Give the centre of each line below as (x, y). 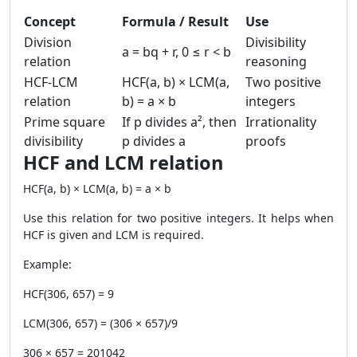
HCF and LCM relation (123, 163)
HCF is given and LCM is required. (114, 235)
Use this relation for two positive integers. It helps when (178, 218)
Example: (47, 264)
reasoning (276, 61)
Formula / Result (175, 22)
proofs (266, 141)
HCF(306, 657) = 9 (69, 294)
